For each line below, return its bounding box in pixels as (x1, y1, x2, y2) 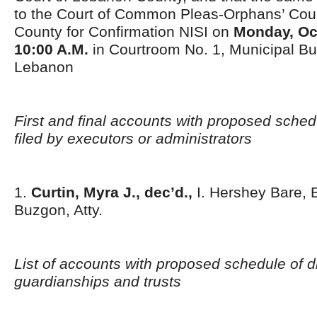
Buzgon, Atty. (14, 202, 103, 218)
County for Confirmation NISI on (14, 23, 234, 40)
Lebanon (14, 59, 74, 75)
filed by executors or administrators (14, 130, 252, 146)
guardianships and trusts (14, 273, 181, 289)
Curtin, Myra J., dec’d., (31, 184, 192, 200)
